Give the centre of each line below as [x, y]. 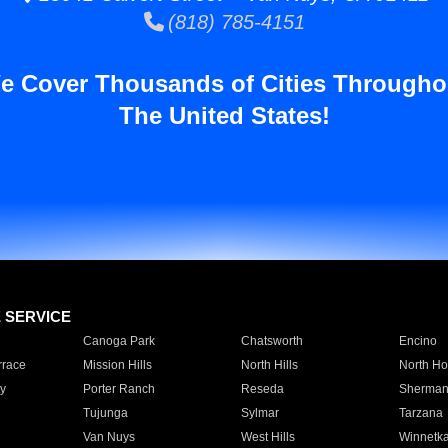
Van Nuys [108, 437]
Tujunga [105, 413]
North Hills [269, 365]
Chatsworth [271, 341]
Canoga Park [118, 341]
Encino [417, 341]
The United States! [224, 115]
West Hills [267, 437]
